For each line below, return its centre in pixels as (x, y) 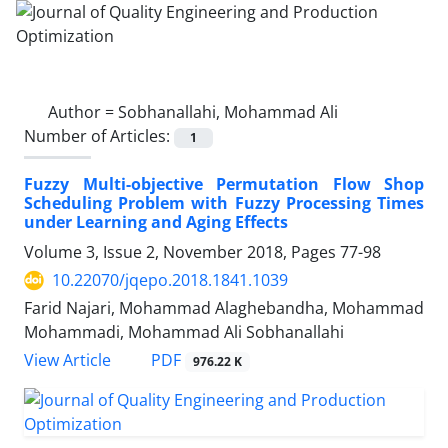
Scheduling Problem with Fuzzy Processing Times (224, 203)
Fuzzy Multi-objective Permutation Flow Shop (224, 184)
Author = (83, 112)
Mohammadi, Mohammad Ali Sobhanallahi (184, 332)
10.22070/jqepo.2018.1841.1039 (170, 280)
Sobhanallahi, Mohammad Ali (228, 112)
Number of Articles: (99, 136)
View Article (67, 360)
